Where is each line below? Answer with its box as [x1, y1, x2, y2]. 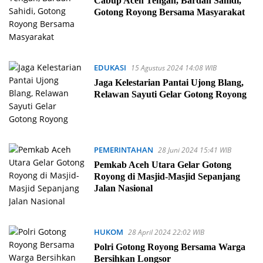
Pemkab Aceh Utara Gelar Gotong [93, 160, 231, 170]
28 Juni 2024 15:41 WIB [157, 145, 231, 155]
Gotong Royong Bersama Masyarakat [93, 7, 245, 17]
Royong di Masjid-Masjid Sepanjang [93, 171, 240, 181]
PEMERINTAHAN [93, 144, 153, 155]
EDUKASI [93, 62, 126, 73]
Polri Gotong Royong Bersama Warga [93, 242, 245, 252]
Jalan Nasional [93, 183, 155, 193]
